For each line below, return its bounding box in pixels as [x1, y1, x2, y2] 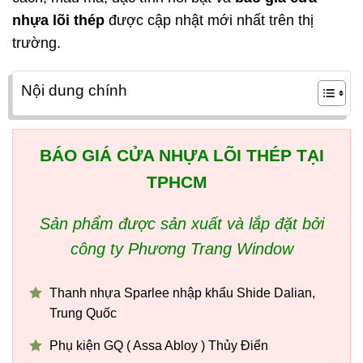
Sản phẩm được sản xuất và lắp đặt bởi [39, 214, 324, 233]
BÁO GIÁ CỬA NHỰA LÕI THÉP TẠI [39, 146, 324, 165]
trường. [12, 34, 61, 51]
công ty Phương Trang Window [70, 239, 293, 258]
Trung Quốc [49, 306, 117, 321]
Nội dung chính [21, 82, 127, 100]
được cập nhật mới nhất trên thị [105, 11, 314, 28]
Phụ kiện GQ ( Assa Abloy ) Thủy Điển [49, 339, 268, 353]
